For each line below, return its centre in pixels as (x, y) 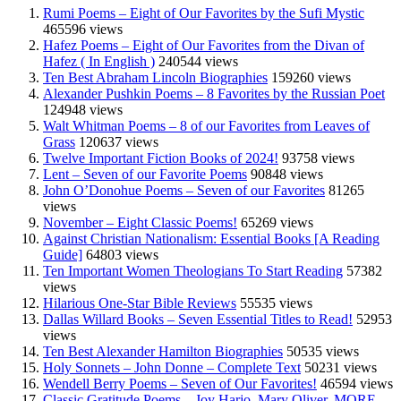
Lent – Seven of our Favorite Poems (145, 174)
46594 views (357, 383)
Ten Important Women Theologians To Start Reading (193, 270)
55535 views (276, 303)
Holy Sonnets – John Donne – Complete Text (172, 367)
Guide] (63, 254)
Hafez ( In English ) (99, 61)
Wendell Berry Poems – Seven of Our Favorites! (180, 383)
